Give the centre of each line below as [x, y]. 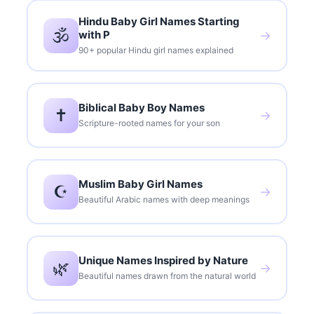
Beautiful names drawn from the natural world [167, 276]
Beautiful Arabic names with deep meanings [164, 200]
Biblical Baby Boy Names [141, 108]
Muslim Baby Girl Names [140, 184]
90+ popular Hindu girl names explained [156, 50]
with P [94, 34]
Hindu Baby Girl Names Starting [159, 21]
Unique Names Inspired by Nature [163, 261]
